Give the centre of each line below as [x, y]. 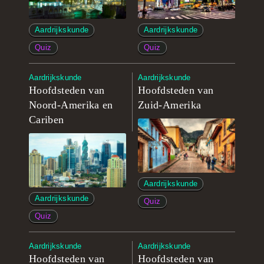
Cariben [47, 120]
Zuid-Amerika [170, 105]
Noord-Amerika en [71, 105]
